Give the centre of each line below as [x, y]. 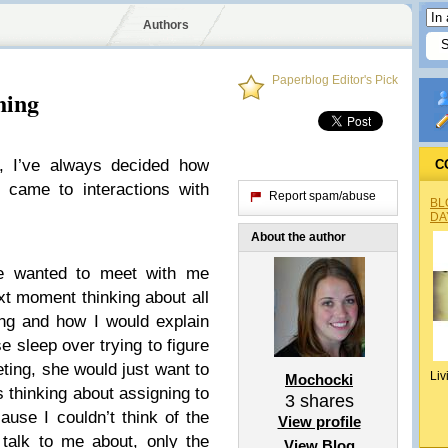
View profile [319, 421]
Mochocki [319, 379]
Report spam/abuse [322, 196]
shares [324, 401]
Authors [165, 25]
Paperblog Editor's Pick [335, 80]
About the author [298, 237]
